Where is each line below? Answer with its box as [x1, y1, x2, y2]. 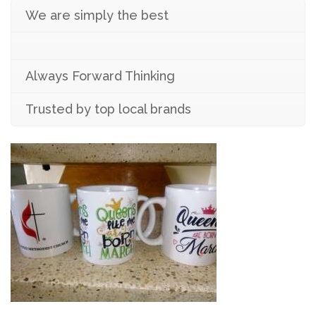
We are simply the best [25, 7, 169, 23]
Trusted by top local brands [25, 101, 191, 116]
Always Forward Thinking [25, 68, 175, 83]
